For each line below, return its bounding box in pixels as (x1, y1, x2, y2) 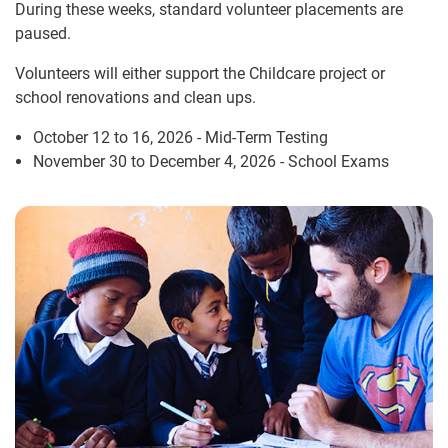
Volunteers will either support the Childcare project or (15, 63, 385, 83)
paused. (15, 23, 71, 43)
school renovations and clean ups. (15, 87, 256, 107)
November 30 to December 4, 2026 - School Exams (33, 151, 389, 171)
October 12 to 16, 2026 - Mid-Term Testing (33, 127, 328, 147)
